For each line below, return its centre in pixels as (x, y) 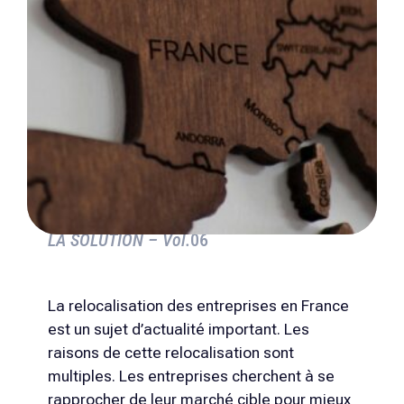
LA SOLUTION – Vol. (119, 240)
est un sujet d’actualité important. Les (178, 330)
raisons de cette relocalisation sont (170, 353)
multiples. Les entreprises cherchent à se (191, 376)
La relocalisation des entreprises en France (198, 306)
